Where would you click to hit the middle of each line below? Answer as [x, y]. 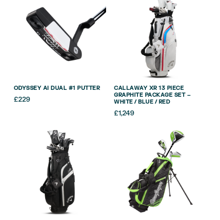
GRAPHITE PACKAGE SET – [152, 95]
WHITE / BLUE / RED [142, 102]
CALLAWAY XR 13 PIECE [149, 88]
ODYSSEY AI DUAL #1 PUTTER [56, 88]
